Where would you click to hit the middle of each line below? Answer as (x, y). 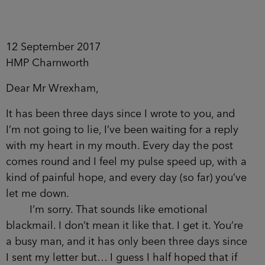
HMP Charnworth (48, 63)
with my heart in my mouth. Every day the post (119, 146)
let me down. (38, 194)
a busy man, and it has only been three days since (127, 242)
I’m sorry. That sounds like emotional (107, 210)
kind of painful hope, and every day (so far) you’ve (126, 178)
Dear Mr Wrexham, (52, 88)
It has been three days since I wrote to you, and (120, 114)
